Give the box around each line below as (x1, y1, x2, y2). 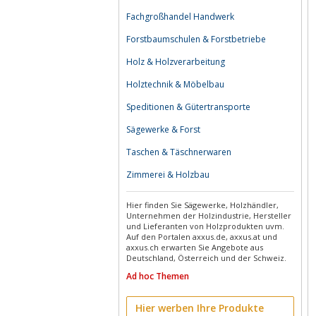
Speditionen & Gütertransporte (126, 101, 250, 113)
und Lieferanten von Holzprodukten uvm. (126, 221, 284, 231)
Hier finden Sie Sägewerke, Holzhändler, (126, 200, 279, 210)
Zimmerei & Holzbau (126, 169, 209, 181)
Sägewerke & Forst (126, 123, 200, 135)
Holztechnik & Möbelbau (126, 78, 224, 90)
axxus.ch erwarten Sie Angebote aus (126, 242, 263, 253)
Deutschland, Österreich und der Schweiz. (126, 253, 286, 263)
